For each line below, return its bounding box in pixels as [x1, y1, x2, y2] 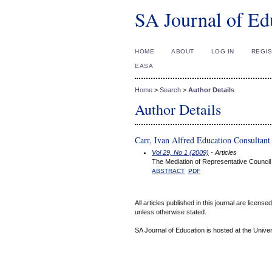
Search [160, 86, 181, 94]
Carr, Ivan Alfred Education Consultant [135, 134, 270, 146]
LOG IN [211, 48, 234, 55]
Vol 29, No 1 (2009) [152, 148, 209, 156]
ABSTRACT [152, 167, 185, 174]
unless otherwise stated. [135, 208, 206, 216]
